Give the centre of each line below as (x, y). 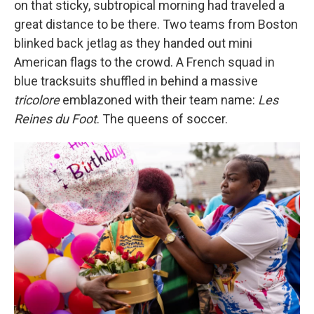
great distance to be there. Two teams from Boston (156, 24)
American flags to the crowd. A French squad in (144, 62)
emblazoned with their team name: (159, 100)
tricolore (37, 100)
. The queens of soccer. (162, 119)
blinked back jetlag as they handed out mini (133, 43)
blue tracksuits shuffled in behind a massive (136, 81)
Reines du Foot (55, 119)
